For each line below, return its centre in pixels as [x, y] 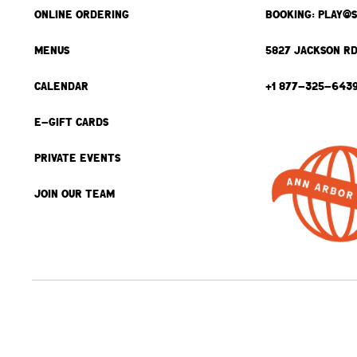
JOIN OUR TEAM [74, 194]
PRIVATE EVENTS [77, 158]
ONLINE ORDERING [81, 15]
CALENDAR [61, 86]
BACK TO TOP [65, 329]
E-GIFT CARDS [71, 122]
